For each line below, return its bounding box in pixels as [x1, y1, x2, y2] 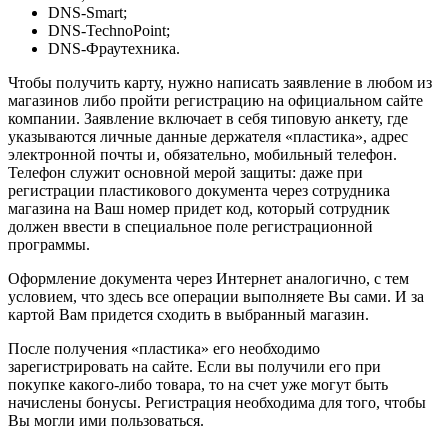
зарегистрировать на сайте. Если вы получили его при [8, 357, 381, 375]
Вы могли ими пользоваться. [8, 411, 204, 429]
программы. [8, 235, 90, 253]
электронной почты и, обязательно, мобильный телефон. [8, 145, 397, 163]
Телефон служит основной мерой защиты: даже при [8, 163, 363, 181]
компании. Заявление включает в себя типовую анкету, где [8, 109, 408, 127]
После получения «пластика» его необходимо [8, 339, 320, 357]
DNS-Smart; [48, 3, 127, 21]
